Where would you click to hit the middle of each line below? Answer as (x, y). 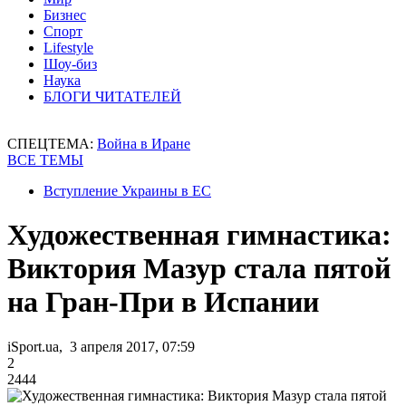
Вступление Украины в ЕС (127, 191)
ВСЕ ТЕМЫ (45, 160)
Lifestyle (68, 48)
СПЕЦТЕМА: (52, 144)
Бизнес (65, 15)
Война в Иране (144, 144)
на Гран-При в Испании (163, 302)
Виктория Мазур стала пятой (199, 269)
